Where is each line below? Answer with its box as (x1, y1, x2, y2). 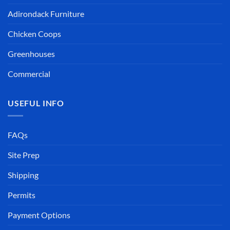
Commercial (8, 69, 50, 79)
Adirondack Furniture (8, 9, 84, 19)
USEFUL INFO (8, 98, 64, 108)
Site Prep (8, 149, 40, 160)
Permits (8, 189, 35, 200)
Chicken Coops (8, 29, 61, 39)
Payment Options (8, 209, 70, 220)
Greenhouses (8, 49, 55, 59)
